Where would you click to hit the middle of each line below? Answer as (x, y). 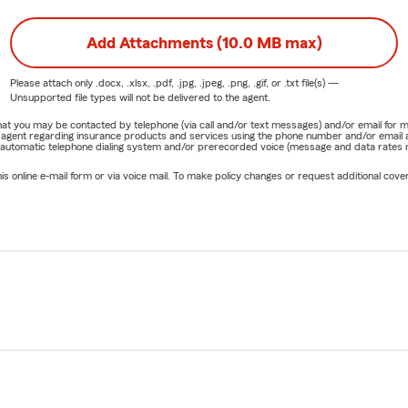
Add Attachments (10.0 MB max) (204, 42)
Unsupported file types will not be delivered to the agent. (140, 97)
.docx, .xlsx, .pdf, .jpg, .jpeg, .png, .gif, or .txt (197, 82)
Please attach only (52, 82)
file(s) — (318, 82)
